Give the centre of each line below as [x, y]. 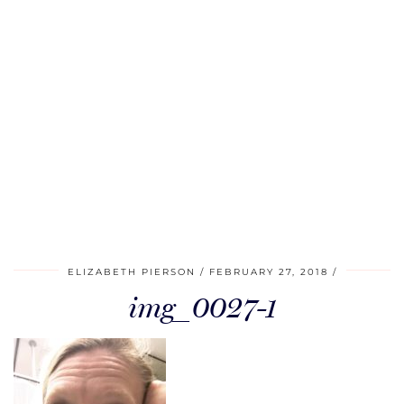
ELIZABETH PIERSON [131, 272]
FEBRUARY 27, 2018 [268, 272]
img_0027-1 [202, 308]
